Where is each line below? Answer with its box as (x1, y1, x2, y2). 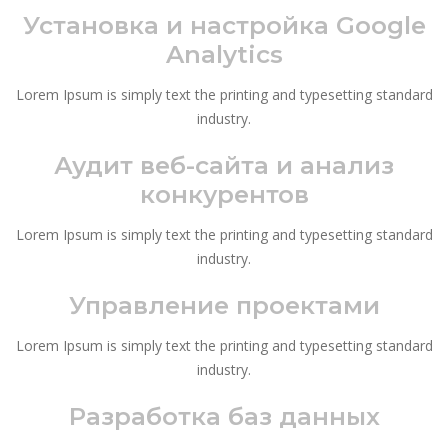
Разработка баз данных (68, 400, 380, 431)
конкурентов (139, 178, 309, 209)
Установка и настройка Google (22, 9, 426, 40)
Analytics (165, 38, 283, 69)
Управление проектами (68, 289, 380, 320)
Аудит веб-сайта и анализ (54, 149, 394, 180)
